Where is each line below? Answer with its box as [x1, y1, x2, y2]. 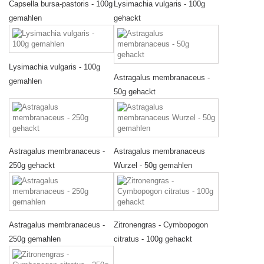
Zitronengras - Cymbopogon [114, 220, 208, 229]
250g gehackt [9, 161, 55, 170]
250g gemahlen [9, 235, 61, 243]
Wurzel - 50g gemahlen [114, 161, 192, 170]
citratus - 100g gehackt [114, 235, 192, 243]
